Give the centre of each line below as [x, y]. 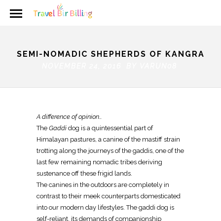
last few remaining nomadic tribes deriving [99, 162]
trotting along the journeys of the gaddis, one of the [110, 150]
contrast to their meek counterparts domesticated [109, 196]
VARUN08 [158, 66]
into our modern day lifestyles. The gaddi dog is [105, 207]
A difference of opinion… [69, 116]
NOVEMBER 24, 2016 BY [91, 66]
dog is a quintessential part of [110, 128]
